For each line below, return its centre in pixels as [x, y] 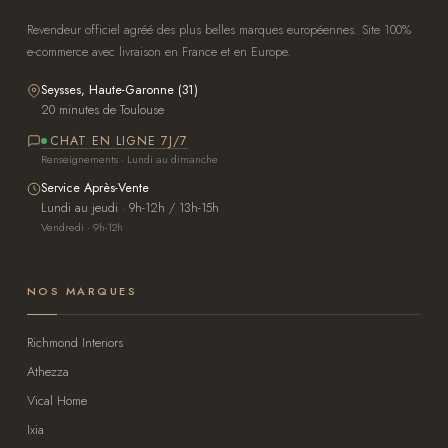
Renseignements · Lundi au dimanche [129, 159]
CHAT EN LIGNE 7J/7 [118, 141]
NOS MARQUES [81, 291]
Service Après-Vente [94, 188]
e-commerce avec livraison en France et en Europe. [158, 52]
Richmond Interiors [74, 343]
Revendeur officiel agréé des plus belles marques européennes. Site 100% [218, 30]
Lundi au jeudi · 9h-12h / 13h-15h [129, 208]
